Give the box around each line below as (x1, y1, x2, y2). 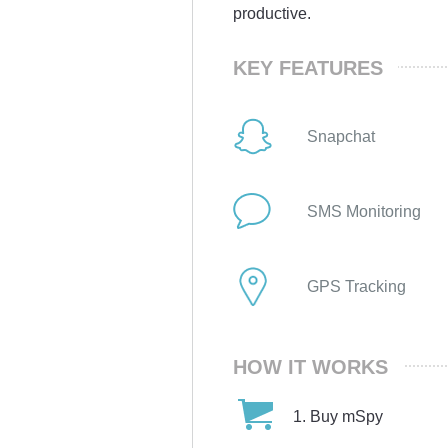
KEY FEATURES (233, 56, 383, 79)
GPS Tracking (307, 278, 406, 296)
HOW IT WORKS (233, 355, 388, 378)
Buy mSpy (310, 407, 383, 425)
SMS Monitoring (307, 203, 421, 221)
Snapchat (307, 128, 375, 146)
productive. (233, 4, 311, 22)
